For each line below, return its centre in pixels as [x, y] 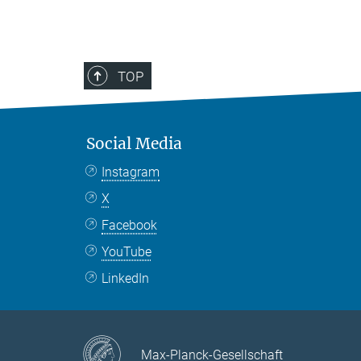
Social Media [134, 143]
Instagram [131, 172]
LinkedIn [126, 278]
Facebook [130, 225]
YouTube [127, 251]
